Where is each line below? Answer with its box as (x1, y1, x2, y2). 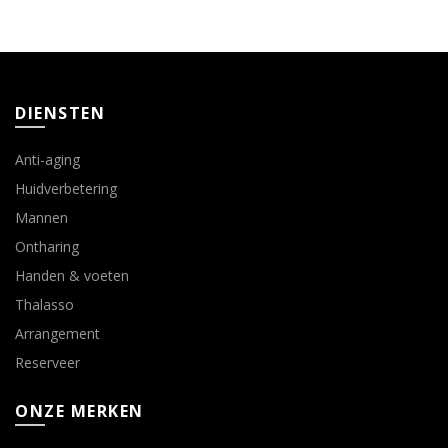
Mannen (15, 208, 68, 228)
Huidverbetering (15, 179, 117, 199)
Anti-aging (15, 150, 80, 170)
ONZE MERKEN (15, 400, 144, 423)
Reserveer (15, 353, 80, 373)
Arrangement (15, 324, 100, 344)
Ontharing (15, 237, 79, 257)
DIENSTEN (15, 102, 105, 125)
